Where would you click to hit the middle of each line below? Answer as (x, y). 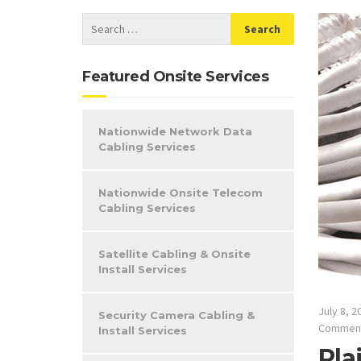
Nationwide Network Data (175, 131)
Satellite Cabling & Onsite (174, 254)
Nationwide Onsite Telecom (180, 193)
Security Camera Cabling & (176, 315)
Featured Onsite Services (175, 77)
